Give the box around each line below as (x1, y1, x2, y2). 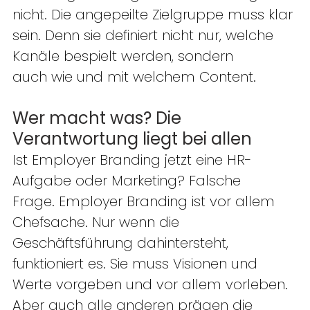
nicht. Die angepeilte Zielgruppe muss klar (12, 5, 297, 25)
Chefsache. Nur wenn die (12, 212, 183, 232)
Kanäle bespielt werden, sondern (12, 46, 237, 66)
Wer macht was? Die (12, 107, 185, 130)
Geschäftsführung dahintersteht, (12, 233, 232, 253)
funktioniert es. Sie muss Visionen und (12, 254, 262, 274)
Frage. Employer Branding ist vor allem (12, 192, 279, 212)
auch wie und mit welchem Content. (12, 67, 264, 87)
